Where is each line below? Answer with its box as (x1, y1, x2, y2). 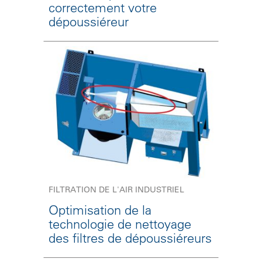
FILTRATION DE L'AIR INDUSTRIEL (49, 184, 184, 195)
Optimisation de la (49, 202, 151, 219)
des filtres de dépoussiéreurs (49, 230, 212, 247)
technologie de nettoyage (49, 216, 191, 233)
